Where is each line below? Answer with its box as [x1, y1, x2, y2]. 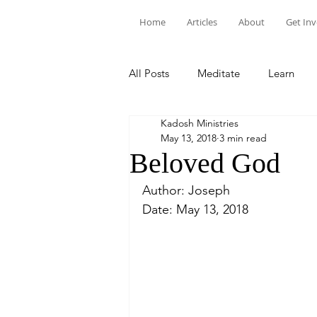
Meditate [197, 66, 240, 80]
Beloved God [129, 147, 280, 179]
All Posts [129, 66, 169, 80]
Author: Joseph [142, 183, 230, 198]
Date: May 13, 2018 [142, 202, 248, 217]
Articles [187, 16, 217, 28]
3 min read [219, 132, 267, 144]
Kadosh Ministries [161, 117, 238, 129]
